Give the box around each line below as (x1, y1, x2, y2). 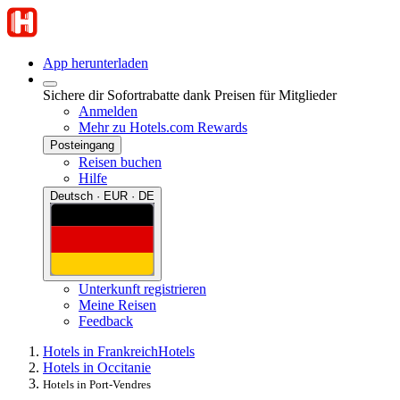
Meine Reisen (79, 296, 156, 312)
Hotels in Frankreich (43, 343, 158, 359)
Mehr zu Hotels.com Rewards (79, 120, 247, 135)
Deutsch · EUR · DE (50, 189, 154, 203)
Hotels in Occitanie (43, 359, 151, 375)
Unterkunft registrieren (79, 280, 206, 296)
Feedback (79, 312, 133, 329)
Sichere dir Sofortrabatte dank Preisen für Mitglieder (43, 87, 337, 103)
